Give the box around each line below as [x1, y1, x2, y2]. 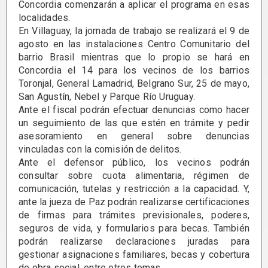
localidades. [19, 11, 71, 23]
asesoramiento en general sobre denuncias [19, 130, 249, 142]
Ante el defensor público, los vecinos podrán [19, 156, 249, 168]
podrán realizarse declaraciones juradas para [19, 235, 249, 247]
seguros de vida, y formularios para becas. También [19, 222, 249, 234]
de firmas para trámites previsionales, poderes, [19, 209, 249, 221]
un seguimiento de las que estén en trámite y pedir [19, 117, 249, 129]
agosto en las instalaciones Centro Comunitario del [19, 38, 249, 50]
